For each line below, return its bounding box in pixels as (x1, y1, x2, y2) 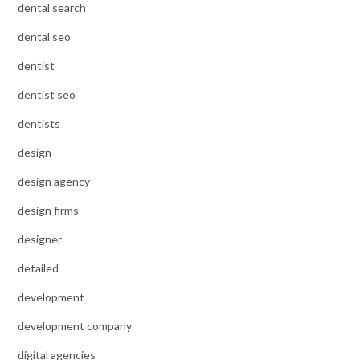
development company (18, 318, 132, 333)
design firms (18, 202, 79, 217)
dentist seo (18, 87, 76, 101)
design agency (18, 174, 90, 188)
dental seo (18, 29, 71, 43)
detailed (18, 260, 59, 275)
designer (18, 231, 62, 246)
